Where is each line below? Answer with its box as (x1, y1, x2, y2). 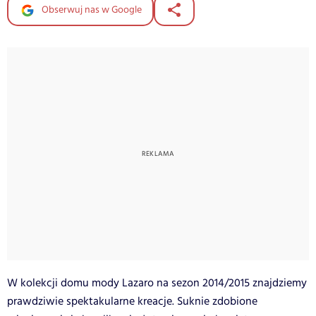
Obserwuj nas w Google (39, 3, 142, 18)
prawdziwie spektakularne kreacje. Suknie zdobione (7, 293, 257, 310)
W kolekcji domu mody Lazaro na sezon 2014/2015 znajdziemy (7, 275, 307, 292)
